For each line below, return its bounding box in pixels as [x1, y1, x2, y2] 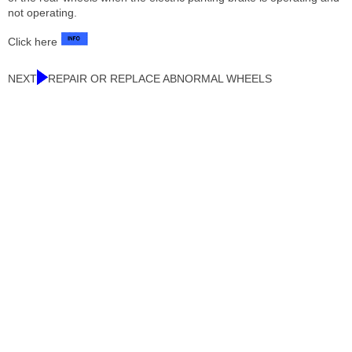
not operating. [8, 5, 77, 19]
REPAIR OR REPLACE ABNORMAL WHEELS [48, 71, 272, 85]
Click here [8, 35, 60, 48]
